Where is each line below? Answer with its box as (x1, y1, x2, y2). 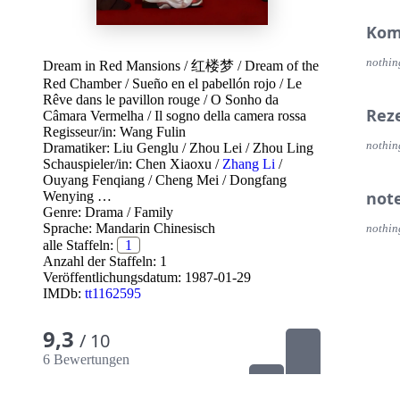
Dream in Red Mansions (43, 58, 180, 73)
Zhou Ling (253, 140, 313, 155)
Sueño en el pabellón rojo (132, 76, 276, 91)
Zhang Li (222, 156, 275, 171)
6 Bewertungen (43, 351, 129, 367)
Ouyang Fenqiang (43, 172, 145, 187)
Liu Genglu (113, 140, 179, 155)
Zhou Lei (189, 140, 242, 155)
